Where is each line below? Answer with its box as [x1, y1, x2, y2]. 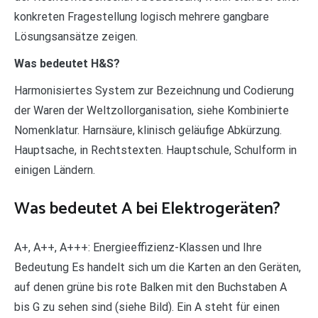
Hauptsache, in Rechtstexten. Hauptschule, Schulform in [14, 143, 297, 157]
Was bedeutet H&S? [14, 56, 120, 70]
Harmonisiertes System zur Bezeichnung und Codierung [14, 83, 294, 97]
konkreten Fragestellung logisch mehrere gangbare [14, 9, 269, 23]
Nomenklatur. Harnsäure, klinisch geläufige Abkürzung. [14, 123, 282, 137]
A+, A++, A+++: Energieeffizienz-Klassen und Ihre [14, 240, 262, 254]
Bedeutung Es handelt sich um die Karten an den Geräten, [14, 260, 301, 274]
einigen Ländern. [14, 163, 95, 177]
